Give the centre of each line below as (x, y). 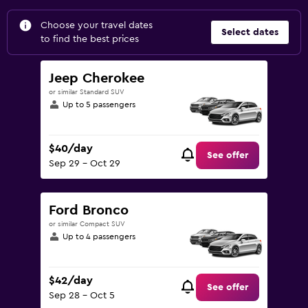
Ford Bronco (89, 210)
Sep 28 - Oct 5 (82, 296)
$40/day (71, 149)
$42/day (71, 281)
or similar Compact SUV (87, 224)
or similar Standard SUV (87, 92)
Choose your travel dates (97, 25)
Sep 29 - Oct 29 (85, 164)
